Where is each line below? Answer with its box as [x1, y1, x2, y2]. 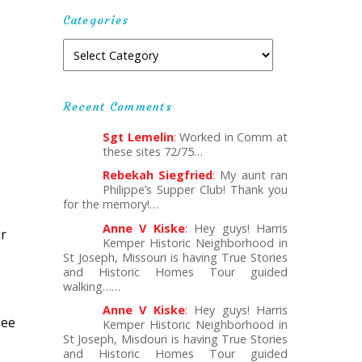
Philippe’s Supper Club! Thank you [102, 182, 288, 198]
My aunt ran [215, 167, 288, 183]
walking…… [62, 278, 120, 294]
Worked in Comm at [175, 128, 288, 145]
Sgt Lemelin [102, 128, 174, 145]
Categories [62, 12, 129, 27]
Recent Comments [62, 99, 173, 114]
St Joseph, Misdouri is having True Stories [62, 331, 288, 347]
